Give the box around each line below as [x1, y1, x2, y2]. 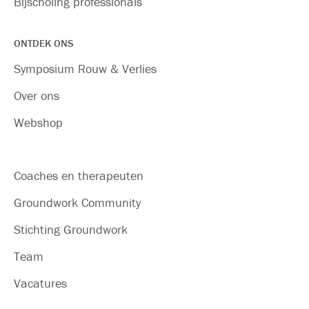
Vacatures [14, 275, 67, 291]
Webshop [14, 114, 63, 130]
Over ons [14, 88, 59, 103]
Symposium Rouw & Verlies [14, 61, 157, 77]
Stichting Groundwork [14, 221, 128, 237]
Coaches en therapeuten [14, 168, 143, 183]
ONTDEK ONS [14, 37, 74, 50]
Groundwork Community [14, 195, 141, 210]
